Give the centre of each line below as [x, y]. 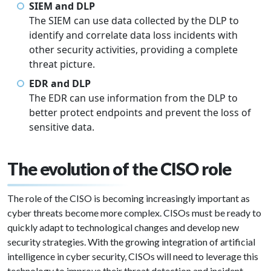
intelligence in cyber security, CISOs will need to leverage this [133, 256]
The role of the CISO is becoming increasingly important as [129, 198]
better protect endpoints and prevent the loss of [140, 113]
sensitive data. [62, 127]
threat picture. [62, 64]
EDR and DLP [60, 84]
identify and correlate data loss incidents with [133, 35]
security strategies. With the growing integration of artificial [131, 242]
